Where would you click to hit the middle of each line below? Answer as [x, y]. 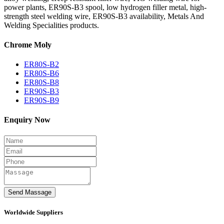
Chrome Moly [28, 44]
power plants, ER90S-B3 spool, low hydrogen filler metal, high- [105, 7]
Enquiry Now [27, 120]
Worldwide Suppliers [33, 212]
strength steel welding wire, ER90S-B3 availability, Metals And [104, 16]
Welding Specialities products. [51, 25]
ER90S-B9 [41, 100]
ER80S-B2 [41, 64]
